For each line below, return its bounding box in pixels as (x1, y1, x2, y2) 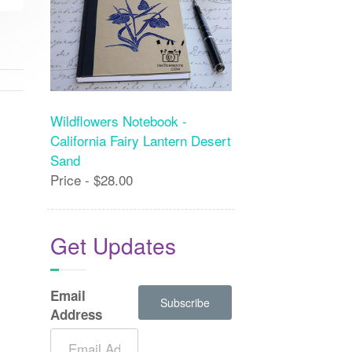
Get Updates (49, 229, 176, 262)
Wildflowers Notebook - (49, 111, 187, 131)
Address (49, 305, 102, 324)
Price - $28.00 (49, 170, 133, 190)
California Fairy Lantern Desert (49, 130, 231, 151)
